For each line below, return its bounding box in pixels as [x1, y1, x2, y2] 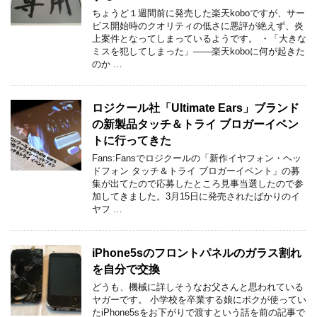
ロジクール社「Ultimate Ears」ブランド [92, 102, 299, 114]
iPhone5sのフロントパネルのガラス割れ [92, 247, 301, 259]
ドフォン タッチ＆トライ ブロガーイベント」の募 [92, 166, 300, 176]
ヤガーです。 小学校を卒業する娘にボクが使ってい [92, 294, 306, 305]
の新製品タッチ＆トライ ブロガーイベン [92, 118, 299, 130]
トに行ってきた [92, 134, 171, 146]
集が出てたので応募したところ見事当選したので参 [92, 178, 304, 189]
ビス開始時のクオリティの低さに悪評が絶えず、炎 [92, 21, 304, 31]
